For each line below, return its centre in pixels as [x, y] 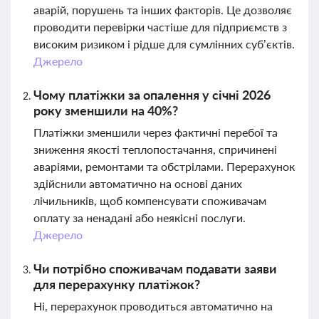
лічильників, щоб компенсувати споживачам [150, 200]
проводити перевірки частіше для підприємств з [160, 27]
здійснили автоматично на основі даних [138, 183]
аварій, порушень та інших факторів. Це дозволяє [163, 10]
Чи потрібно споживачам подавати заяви [155, 268]
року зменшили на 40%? [106, 110]
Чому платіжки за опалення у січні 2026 [152, 95]
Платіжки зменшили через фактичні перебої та [156, 132]
